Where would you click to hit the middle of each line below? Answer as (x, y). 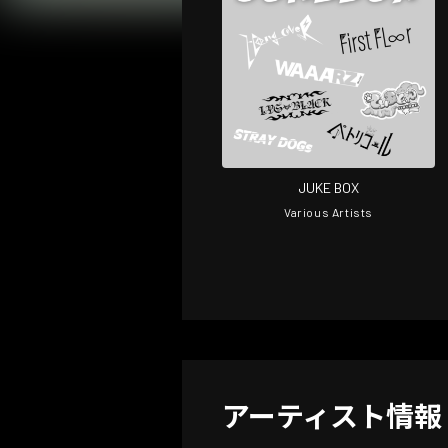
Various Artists (328, 212)
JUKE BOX (328, 187)
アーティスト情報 (332, 416)
